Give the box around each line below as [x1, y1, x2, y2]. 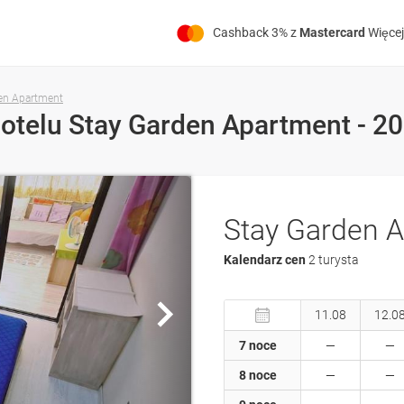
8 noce [239, 368, 277, 383]
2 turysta [308, 252, 359, 268]
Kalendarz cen [224, 252, 308, 268]
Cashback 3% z [213, 25, 299, 40]
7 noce [239, 338, 277, 353]
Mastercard [299, 25, 365, 40]
